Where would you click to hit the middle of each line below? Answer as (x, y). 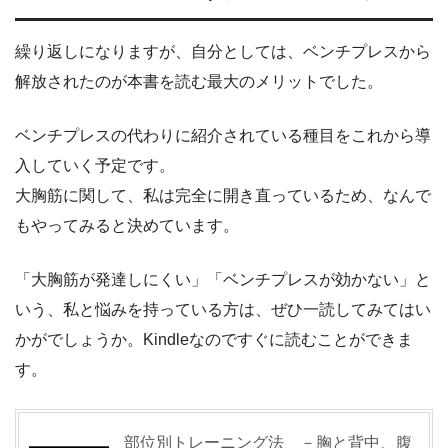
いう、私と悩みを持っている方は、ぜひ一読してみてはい (223, 309)
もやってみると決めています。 (127, 225)
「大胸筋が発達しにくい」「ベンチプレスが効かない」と (223, 279)
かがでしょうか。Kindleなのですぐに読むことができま (214, 339)
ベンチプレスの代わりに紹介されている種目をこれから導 (223, 135)
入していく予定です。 (95, 165)
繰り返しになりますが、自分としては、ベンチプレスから (223, 51)
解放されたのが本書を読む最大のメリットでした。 (199, 81)
